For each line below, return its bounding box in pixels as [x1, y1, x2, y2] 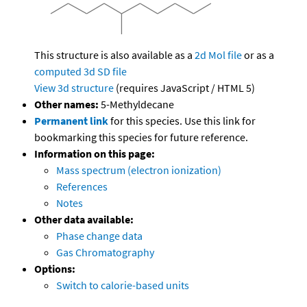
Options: [34, 262, 75, 276]
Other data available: [34, 212, 134, 227]
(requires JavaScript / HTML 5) [114, 81, 255, 95]
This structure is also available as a [34, 48, 195, 62]
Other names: [34, 97, 99, 112]
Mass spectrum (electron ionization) [56, 163, 221, 177]
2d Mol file [195, 48, 242, 62]
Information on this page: [34, 147, 155, 161]
